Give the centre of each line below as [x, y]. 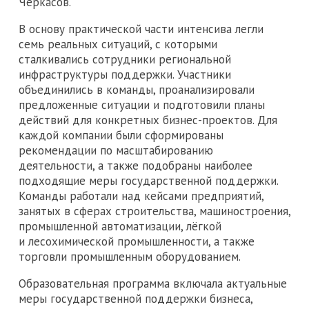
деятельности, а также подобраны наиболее [136, 165]
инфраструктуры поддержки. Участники [125, 74]
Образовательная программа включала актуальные [153, 283]
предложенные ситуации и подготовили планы [142, 104]
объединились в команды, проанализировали [137, 89]
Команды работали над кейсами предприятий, [141, 196]
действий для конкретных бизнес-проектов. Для [148, 120]
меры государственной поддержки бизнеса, [136, 298]
